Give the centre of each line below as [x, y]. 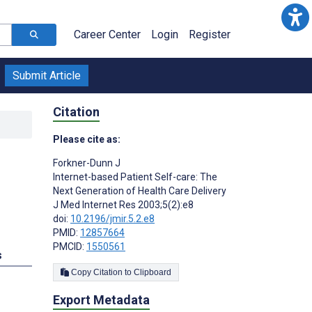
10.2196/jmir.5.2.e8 [112, 218]
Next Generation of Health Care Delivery [140, 190]
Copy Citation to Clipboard [153, 272]
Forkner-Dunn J [87, 163]
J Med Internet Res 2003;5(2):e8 [123, 204]
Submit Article [47, 76]
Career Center [107, 34]
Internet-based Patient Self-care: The [135, 177]
